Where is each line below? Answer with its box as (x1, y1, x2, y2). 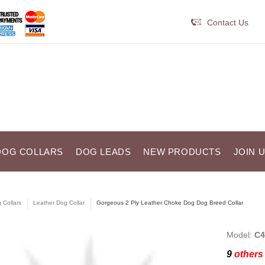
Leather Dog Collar (33, 199, 85, 206)
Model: (226, 230, 254, 240)
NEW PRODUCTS (143, 147, 221, 157)
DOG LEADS (75, 147, 131, 157)
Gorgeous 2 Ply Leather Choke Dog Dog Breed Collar (96, 199, 243, 206)
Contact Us (206, 18, 248, 27)
